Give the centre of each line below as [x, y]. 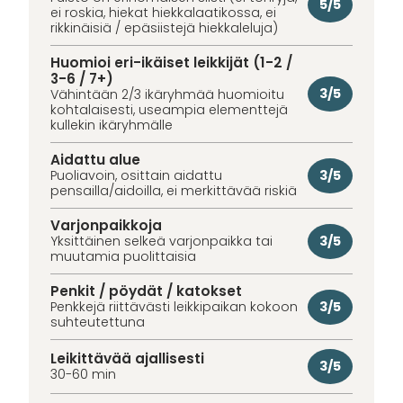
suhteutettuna [98, 322]
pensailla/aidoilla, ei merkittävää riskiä [174, 191]
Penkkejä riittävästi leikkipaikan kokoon [174, 307]
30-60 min [83, 375]
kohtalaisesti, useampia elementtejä [169, 110]
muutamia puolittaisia [123, 257]
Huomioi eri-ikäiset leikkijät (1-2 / [171, 63]
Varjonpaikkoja [106, 226]
